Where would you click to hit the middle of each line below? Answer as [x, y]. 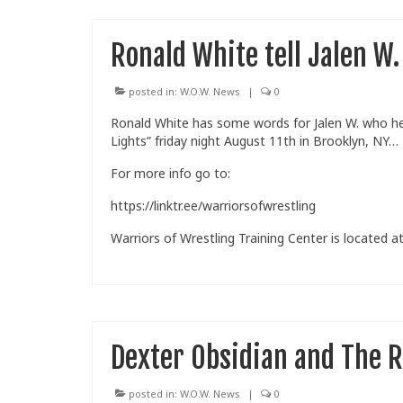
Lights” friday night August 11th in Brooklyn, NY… [255, 141]
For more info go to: [170, 174]
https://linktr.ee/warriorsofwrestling [213, 206]
